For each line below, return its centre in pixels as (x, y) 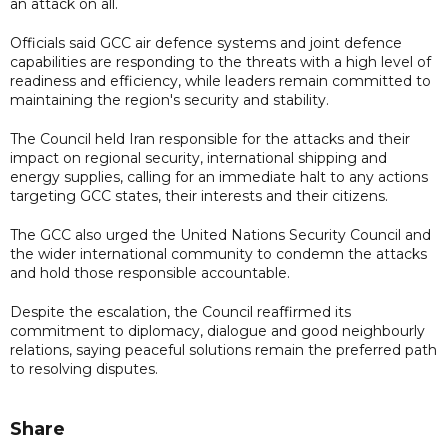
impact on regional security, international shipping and (198, 157)
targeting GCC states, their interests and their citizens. (199, 195)
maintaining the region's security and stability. (169, 99)
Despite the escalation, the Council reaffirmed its (180, 311)
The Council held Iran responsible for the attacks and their (210, 138)
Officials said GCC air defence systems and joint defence (206, 42)
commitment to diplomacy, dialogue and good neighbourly (217, 330)
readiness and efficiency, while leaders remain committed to (220, 80)
